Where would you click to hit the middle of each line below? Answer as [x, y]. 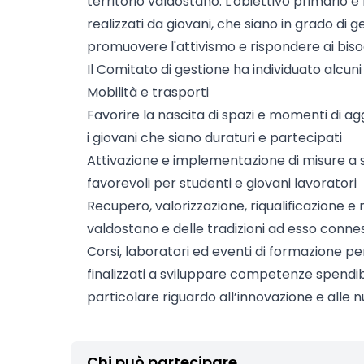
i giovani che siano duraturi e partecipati [214, 138]
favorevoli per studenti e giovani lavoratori [222, 183]
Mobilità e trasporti [148, 92]
